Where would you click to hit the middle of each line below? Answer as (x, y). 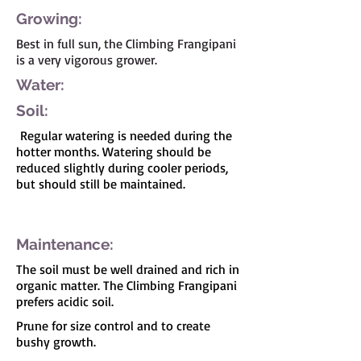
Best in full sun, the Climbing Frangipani (126, 44)
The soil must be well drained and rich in (128, 269)
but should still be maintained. (101, 184)
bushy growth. (56, 342)
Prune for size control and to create (113, 326)
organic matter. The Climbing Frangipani (127, 285)
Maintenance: (65, 244)
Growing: (49, 19)
